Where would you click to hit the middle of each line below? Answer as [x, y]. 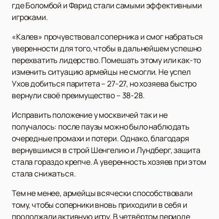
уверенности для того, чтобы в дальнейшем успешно [107, 48]
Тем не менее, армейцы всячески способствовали [102, 193]
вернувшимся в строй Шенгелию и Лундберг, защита [106, 150]
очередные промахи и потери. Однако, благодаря [100, 138]
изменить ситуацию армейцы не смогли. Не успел [101, 72]
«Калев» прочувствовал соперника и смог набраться [108, 36]
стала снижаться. [44, 173]
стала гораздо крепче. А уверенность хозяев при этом [109, 162]
